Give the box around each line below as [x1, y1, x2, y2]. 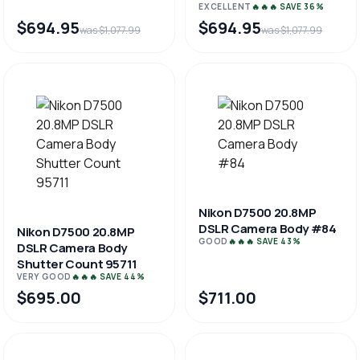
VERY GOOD [17, 271, 72, 282]
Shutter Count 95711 [17, 256, 137, 272]
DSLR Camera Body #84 [198, 220, 337, 237]
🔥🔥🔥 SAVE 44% [72, 271, 145, 282]
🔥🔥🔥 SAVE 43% [228, 235, 301, 247]
